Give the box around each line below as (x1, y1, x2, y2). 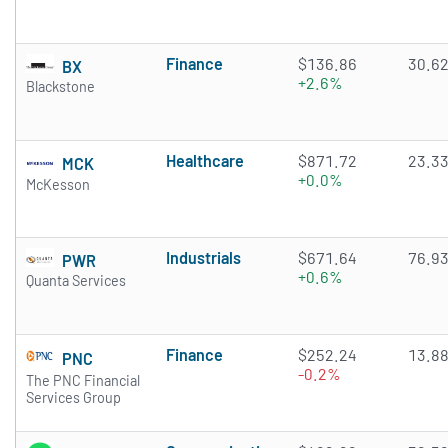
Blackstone (26, 78, 95, 96)
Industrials (166, 248, 241, 268)
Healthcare (166, 151, 244, 171)
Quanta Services (26, 272, 126, 290)
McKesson (26, 176, 90, 194)
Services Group (26, 389, 121, 407)
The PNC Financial (26, 372, 140, 390)
